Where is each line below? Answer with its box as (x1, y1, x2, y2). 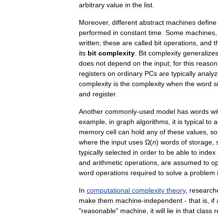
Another (79, 108, 103, 116)
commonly (105, 108, 137, 116)
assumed (173, 159, 201, 167)
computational (87, 186, 130, 195)
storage (189, 138, 212, 146)
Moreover (79, 18, 108, 27)
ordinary (117, 70, 143, 78)
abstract (139, 18, 164, 27)
